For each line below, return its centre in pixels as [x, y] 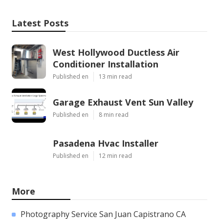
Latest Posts [40, 23]
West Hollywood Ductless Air [116, 52]
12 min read [115, 155]
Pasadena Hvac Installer [106, 143]
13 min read [115, 76]
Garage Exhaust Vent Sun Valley [123, 102]
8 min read [114, 114]
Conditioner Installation [106, 64]
